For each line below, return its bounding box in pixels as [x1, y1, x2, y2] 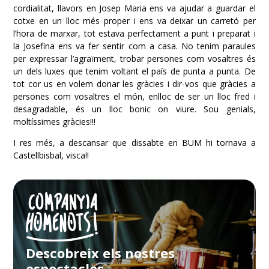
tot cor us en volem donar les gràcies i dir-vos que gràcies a [13, 77, 256, 89]
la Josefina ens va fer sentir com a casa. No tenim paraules [13, 40, 256, 52]
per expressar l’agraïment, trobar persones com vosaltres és [13, 52, 256, 64]
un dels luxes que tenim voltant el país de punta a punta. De [13, 65, 256, 77]
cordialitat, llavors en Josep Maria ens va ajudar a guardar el [13, 2, 256, 14]
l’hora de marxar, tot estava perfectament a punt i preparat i [13, 27, 256, 39]
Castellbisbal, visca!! [13, 149, 89, 161]
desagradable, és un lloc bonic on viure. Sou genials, [13, 103, 256, 115]
